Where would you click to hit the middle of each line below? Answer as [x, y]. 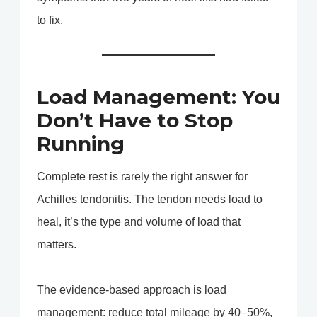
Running [81, 144]
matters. [57, 245]
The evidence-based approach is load [132, 290]
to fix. [50, 21]
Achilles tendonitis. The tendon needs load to [150, 200]
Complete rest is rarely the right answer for [142, 177]
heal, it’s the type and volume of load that [139, 222]
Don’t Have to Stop [135, 121]
